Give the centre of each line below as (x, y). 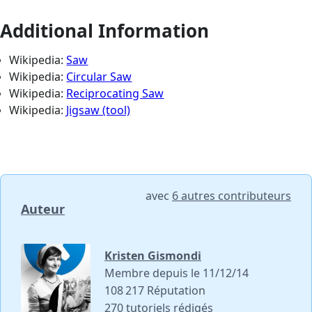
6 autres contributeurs (232, 196)
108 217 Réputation (155, 291)
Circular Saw (99, 77)
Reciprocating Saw (115, 94)
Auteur (43, 209)
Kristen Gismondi (153, 256)
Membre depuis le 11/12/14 (177, 273)
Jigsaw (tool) (99, 110)
